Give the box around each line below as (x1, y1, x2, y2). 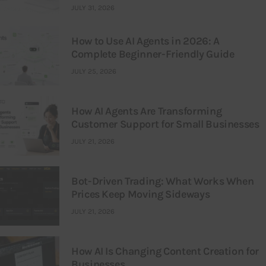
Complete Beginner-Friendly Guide (71, 47, 235, 61)
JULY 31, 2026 (71, 3, 115, 12)
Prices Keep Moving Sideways (71, 188, 210, 201)
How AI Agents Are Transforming (71, 104, 222, 118)
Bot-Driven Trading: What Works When (71, 175, 254, 188)
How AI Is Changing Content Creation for (71, 245, 259, 258)
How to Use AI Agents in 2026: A (71, 34, 220, 48)
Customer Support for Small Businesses (71, 118, 259, 131)
